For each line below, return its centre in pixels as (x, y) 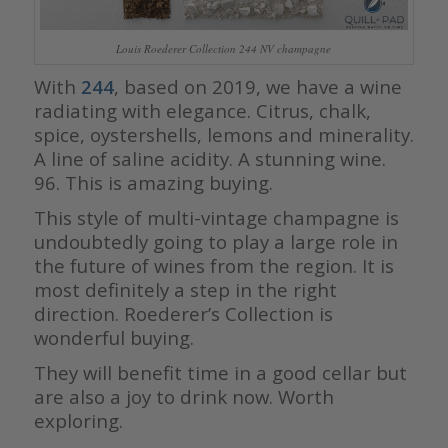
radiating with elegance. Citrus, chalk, (202, 111)
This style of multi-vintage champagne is (216, 218)
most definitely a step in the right (185, 290)
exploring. (78, 421)
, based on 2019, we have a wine (257, 87)
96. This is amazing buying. (153, 183)
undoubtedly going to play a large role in (215, 242)
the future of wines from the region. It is (213, 266)
